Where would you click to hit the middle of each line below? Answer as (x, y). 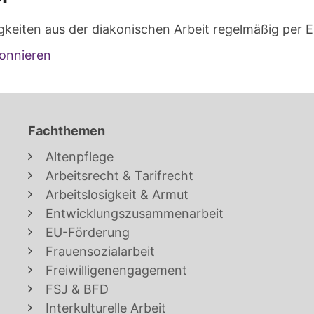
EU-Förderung (88, 233)
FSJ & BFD (77, 289)
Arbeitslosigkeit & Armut (117, 195)
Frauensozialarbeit (100, 252)
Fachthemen (67, 131)
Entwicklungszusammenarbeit (135, 214)
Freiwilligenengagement (116, 271)
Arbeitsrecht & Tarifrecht (120, 176)
